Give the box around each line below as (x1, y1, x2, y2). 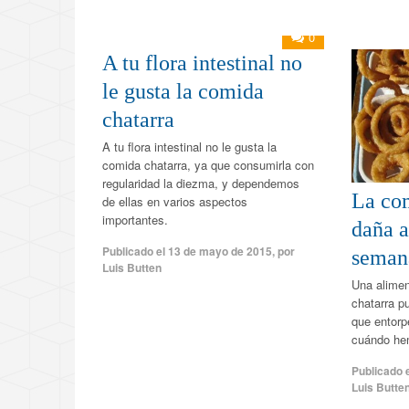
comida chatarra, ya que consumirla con (102, 156, 314, 174)
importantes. (102, 211, 168, 229)
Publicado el (102, 243, 168, 260)
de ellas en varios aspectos (102, 193, 247, 211)
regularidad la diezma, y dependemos (102, 174, 299, 193)
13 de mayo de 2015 (168, 243, 272, 260)
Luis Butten (102, 259, 162, 277)
